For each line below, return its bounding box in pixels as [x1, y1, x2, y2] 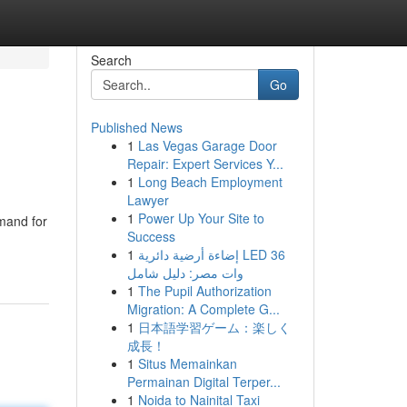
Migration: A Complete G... [126, 300, 280, 318]
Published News [90, 118, 183, 136]
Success [126, 227, 175, 245]
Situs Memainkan [137, 354, 237, 372]
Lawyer [126, 191, 169, 209]
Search [90, 51, 132, 69]
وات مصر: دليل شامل [126, 263, 243, 282]
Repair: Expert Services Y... [126, 154, 283, 173]
